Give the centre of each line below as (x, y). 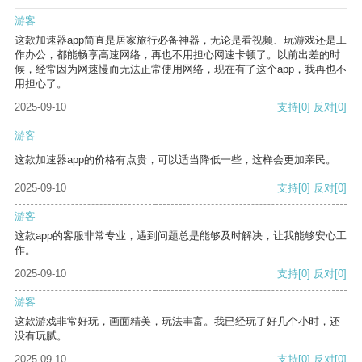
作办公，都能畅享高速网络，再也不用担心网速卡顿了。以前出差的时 (177, 55)
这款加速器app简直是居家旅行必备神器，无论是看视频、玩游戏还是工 (181, 40)
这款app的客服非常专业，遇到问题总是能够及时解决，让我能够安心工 (181, 236)
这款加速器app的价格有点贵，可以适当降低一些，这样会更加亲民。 (175, 160)
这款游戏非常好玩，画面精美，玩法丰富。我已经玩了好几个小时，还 (177, 322)
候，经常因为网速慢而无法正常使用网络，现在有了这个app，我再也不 (181, 69)
